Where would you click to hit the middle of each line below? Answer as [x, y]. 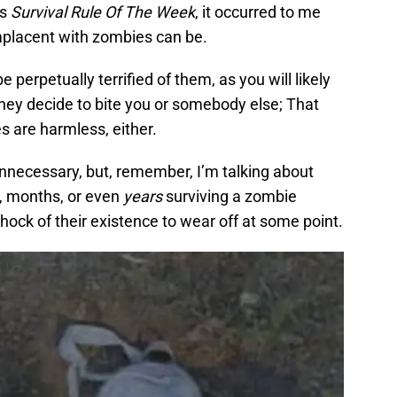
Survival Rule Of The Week [103, 12]
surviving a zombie [230, 196]
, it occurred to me [258, 12]
